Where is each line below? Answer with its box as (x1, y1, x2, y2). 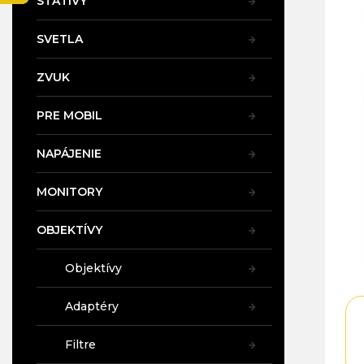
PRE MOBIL (37, 108, 102, 123)
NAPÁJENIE (37, 146, 102, 161)
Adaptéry (65, 299, 119, 314)
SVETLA (37, 32, 83, 46)
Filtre (65, 337, 96, 352)
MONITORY (37, 184, 102, 199)
